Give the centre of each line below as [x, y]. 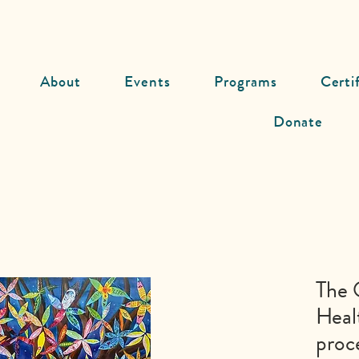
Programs [245, 81]
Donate [298, 121]
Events [147, 81]
